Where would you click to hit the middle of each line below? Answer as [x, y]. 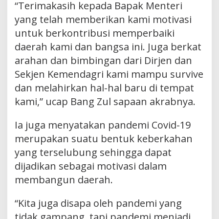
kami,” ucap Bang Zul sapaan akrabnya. [105, 101]
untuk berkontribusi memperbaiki [95, 33]
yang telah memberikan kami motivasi [103, 19]
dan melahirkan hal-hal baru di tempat [104, 88]
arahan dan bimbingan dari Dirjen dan [103, 60]
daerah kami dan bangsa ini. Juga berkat [108, 46]
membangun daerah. [64, 179]
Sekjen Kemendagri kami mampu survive [109, 74]
